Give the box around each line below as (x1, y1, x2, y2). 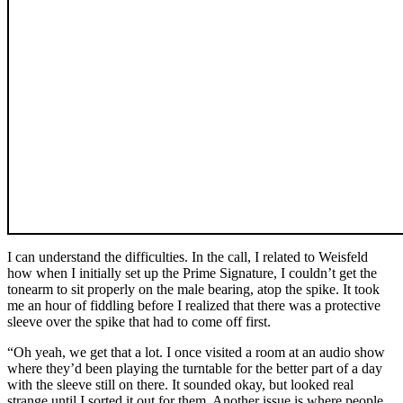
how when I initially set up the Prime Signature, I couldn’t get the (7, 264, 377, 281)
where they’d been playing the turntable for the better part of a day (7, 360, 382, 376)
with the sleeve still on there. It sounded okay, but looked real (7, 376, 354, 392)
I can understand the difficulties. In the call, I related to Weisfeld (7, 248, 368, 264)
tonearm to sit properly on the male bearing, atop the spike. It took (7, 281, 380, 297)
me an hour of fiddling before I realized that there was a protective (7, 297, 381, 313)
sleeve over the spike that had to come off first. (7, 313, 271, 329)
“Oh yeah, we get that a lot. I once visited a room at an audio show (7, 344, 385, 360)
